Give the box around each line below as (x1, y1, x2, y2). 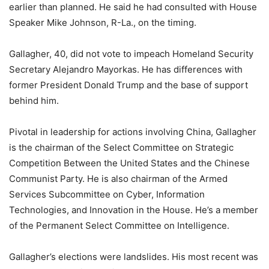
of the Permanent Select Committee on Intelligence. (9, 220, 229, 232)
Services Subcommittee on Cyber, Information (9, 189, 205, 201)
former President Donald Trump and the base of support (9, 79, 248, 91)
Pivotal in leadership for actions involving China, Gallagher (9, 126, 256, 138)
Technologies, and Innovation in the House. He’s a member (9, 204, 258, 216)
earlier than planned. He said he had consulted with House (9, 1, 257, 13)
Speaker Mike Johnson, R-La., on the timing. (9, 17, 196, 29)
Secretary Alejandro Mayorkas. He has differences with (9, 64, 243, 76)
